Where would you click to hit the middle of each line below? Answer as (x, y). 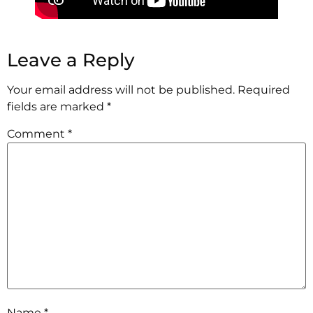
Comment (37, 134)
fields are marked (57, 107)
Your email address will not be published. (121, 90)
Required (264, 90)
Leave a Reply (71, 60)
